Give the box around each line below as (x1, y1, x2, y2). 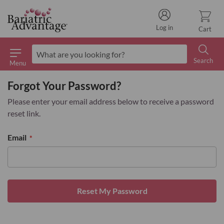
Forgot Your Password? (7, 79, 121, 93)
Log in (156, 23, 173, 31)
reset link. (7, 108, 40, 118)
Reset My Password (76, 185, 147, 195)
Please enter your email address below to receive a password (7, 96, 214, 106)
